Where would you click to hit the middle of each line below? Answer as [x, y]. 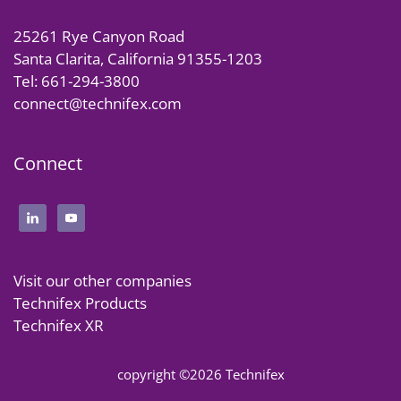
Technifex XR [59, 325]
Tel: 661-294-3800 [77, 81]
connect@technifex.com [98, 103]
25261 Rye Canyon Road [99, 36]
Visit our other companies [102, 281]
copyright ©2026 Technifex [200, 374]
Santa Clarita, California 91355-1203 [138, 59]
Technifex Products [80, 303]
